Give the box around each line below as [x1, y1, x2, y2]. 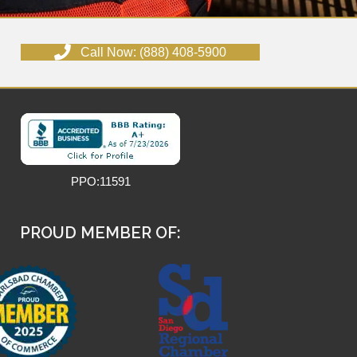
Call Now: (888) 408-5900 [80, 45, 226, 60]
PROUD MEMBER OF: [20, 223, 181, 242]
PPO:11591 [70, 175, 131, 188]
